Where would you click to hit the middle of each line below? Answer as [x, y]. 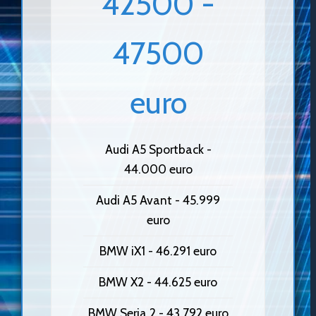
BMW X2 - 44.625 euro [158, 282]
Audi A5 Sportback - [158, 150]
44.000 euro [158, 169]
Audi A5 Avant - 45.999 [158, 200]
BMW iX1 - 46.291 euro [158, 251]
